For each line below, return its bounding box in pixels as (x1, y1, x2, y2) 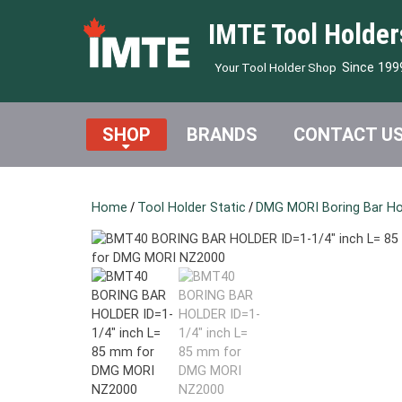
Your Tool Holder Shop (214, 59, 336, 74)
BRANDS (186, 123, 258, 145)
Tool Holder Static (137, 199, 246, 215)
